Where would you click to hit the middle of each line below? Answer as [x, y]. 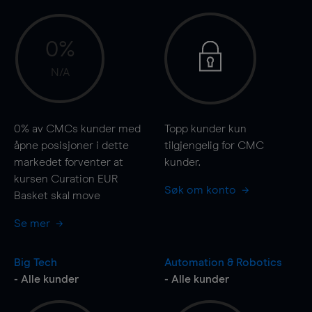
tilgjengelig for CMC [214, 145]
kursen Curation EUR [66, 179]
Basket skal [43, 195]
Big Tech [36, 262]
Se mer [33, 223]
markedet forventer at [69, 162]
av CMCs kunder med [85, 128]
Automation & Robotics [223, 262]
